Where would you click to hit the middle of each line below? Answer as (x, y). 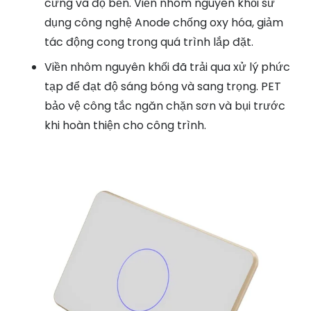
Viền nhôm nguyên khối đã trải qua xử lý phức (167, 67)
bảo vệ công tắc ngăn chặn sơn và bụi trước (165, 106)
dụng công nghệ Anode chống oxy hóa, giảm (164, 23)
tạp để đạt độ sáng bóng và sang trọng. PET (163, 87)
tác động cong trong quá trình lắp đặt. (149, 42)
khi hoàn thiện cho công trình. (125, 126)
